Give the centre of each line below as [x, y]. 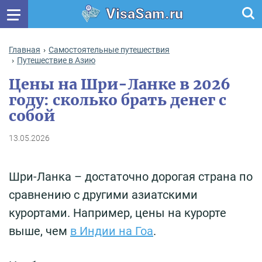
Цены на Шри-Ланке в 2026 [120, 84]
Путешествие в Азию [56, 60]
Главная [25, 50]
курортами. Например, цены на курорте [118, 213]
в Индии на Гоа [112, 231]
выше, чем [39, 231]
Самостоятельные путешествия [109, 50]
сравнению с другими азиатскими [103, 194]
